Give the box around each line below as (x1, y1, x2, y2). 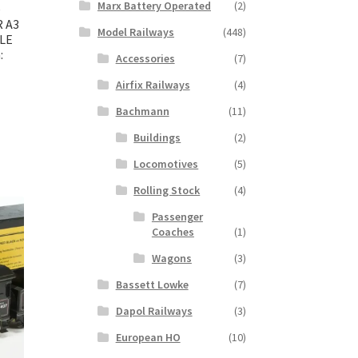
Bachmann (115, 104, 169, 119)
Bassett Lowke (115, 277, 189, 292)
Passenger (151, 209, 203, 225)
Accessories (115, 51, 175, 66)
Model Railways (97, 25, 174, 40)
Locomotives (133, 157, 199, 172)
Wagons (151, 251, 192, 266)
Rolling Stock (133, 183, 201, 198)
